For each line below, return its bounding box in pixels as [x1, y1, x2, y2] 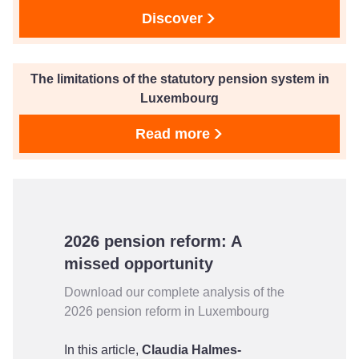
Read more [135, 126, 210, 142]
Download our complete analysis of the [64, 285, 284, 299]
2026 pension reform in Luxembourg [64, 305, 269, 318]
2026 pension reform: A [64, 232, 241, 250]
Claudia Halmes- [142, 343, 241, 357]
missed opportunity [64, 255, 213, 272]
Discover [142, 10, 203, 26]
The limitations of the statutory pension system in [30, 72, 329, 86]
